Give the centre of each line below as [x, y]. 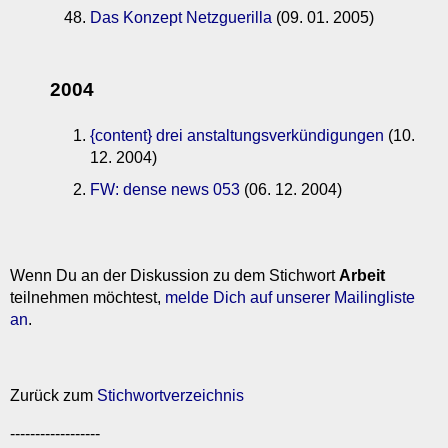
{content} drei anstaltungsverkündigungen [237, 135]
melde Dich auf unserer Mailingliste [290, 297]
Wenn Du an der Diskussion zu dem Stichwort [174, 275]
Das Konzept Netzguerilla [181, 18]
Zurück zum [53, 395]
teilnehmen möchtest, [87, 297]
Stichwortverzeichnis [170, 395]
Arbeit [362, 275]
